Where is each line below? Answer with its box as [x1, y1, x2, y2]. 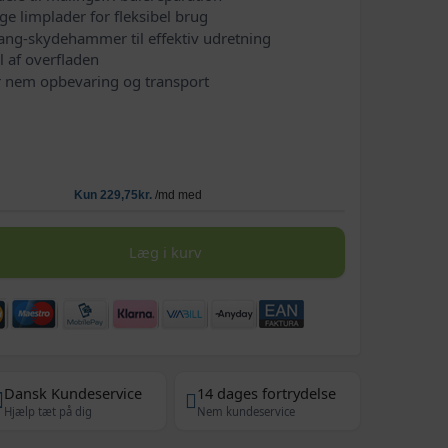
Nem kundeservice [197, 403, 296, 419]
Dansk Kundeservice [4, 382, 143, 403]
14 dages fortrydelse [197, 382, 337, 403]
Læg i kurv [129, 242, 202, 262]
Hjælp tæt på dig [4, 403, 93, 419]
